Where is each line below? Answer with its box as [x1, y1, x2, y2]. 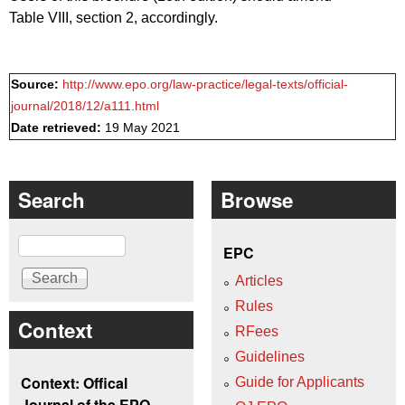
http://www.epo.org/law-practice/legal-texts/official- [62, 78, 348, 92]
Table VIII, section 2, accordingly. [9, 9, 218, 25]
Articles [235, 272, 283, 288]
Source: [11, 78, 62, 92]
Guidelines [235, 348, 305, 364]
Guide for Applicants [235, 373, 364, 390]
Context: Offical [21, 372, 127, 394]
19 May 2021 [105, 121, 180, 136]
